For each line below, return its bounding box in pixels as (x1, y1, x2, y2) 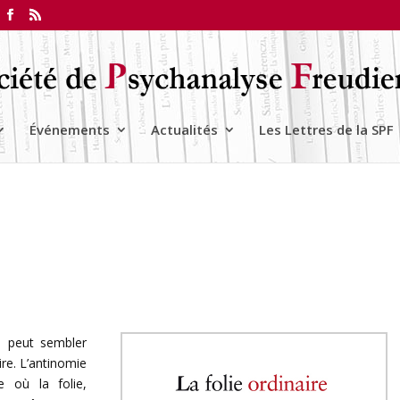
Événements (29, 120, 110, 138)
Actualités (151, 120, 218, 138)
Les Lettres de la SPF (259, 120, 394, 138)
